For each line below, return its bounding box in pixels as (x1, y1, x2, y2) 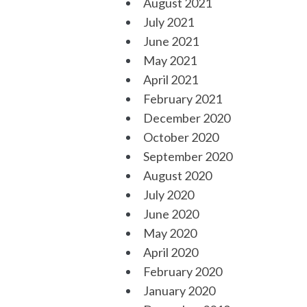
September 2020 (143, 149, 232, 164)
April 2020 (143, 245, 198, 260)
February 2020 (143, 264, 222, 279)
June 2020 (143, 206, 199, 221)
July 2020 (143, 187, 194, 202)
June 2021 (143, 34, 199, 49)
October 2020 (143, 130, 219, 145)
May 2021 (143, 53, 197, 68)
